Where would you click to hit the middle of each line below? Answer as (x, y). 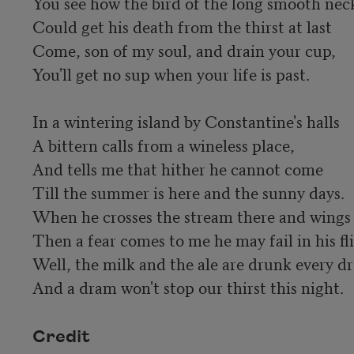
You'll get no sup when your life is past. (171, 73)
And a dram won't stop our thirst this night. (188, 286)
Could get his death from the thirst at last (182, 26)
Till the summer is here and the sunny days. (188, 192)
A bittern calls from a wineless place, (163, 144)
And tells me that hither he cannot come (177, 168)
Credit (61, 337)
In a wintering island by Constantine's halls (186, 121)
